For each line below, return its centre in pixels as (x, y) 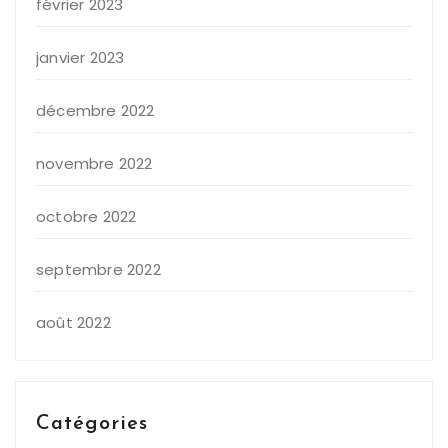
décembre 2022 (95, 110)
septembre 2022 (98, 269)
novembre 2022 (94, 163)
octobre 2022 (86, 216)
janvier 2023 (80, 57)
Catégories (92, 423)
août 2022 (73, 322)
